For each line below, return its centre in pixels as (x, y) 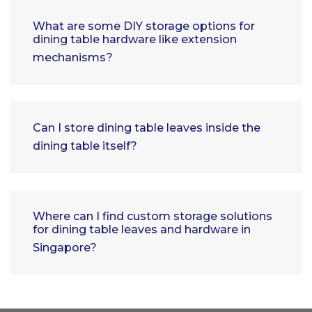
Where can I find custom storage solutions (153, 217)
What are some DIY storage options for (144, 26)
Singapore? (65, 248)
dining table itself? (85, 146)
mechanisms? (73, 58)
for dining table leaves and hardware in (142, 230)
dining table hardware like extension (135, 40)
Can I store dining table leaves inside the (147, 128)
